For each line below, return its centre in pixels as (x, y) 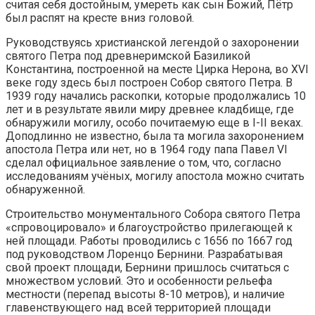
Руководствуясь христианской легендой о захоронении (152, 43)
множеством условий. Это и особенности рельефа (139, 281)
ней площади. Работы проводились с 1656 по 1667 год (149, 241)
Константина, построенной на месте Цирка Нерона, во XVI (157, 70)
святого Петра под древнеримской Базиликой (128, 56)
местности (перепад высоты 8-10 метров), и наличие (145, 295)
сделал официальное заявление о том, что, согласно (143, 163)
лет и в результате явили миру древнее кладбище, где (150, 110)
